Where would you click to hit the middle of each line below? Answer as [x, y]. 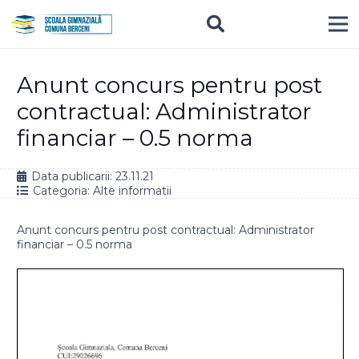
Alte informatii [132, 191]
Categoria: [63, 191]
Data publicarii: [73, 176]
